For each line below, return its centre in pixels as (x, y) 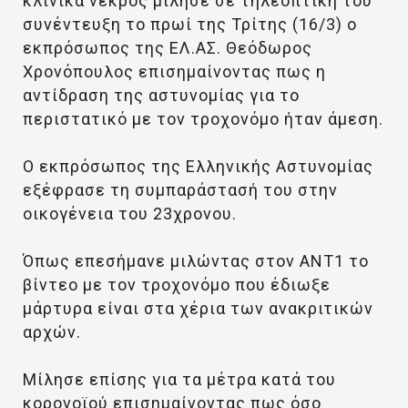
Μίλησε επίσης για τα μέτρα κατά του (179, 379)
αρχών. (52, 332)
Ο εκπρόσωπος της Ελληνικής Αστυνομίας (198, 166)
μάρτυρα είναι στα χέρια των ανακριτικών (198, 308)
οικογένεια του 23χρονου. (130, 214)
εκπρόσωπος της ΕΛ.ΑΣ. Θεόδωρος (168, 48)
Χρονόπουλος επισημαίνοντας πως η (174, 71)
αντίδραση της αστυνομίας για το (161, 95)
